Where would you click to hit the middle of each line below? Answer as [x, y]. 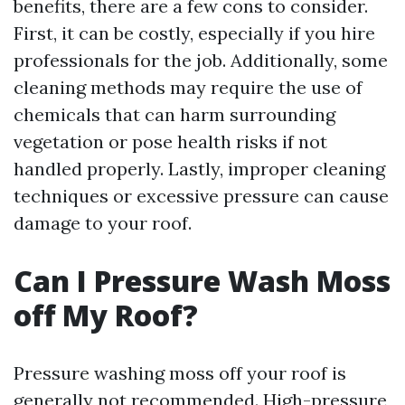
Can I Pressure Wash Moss [202, 281]
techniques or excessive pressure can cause [201, 196]
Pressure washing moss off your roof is [180, 373]
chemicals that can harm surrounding [174, 114]
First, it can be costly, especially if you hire [194, 33]
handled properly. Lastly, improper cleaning [199, 169]
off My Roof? [106, 315]
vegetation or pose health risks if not [170, 141]
